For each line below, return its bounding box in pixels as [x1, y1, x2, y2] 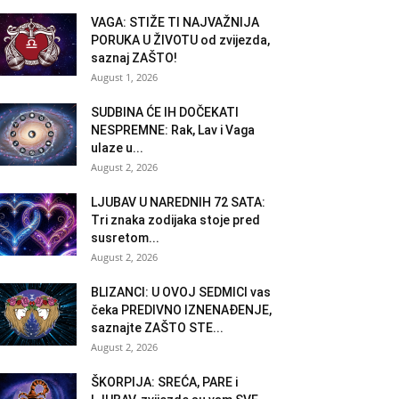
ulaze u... [91, 140, 143, 155]
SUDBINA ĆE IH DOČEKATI [91, 104, 239, 119]
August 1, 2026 [91, 69, 158, 84]
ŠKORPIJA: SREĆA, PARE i [91, 374, 238, 389]
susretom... [91, 230, 159, 245]
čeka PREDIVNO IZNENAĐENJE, [91, 302, 272, 317]
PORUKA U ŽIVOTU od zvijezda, [91, 32, 270, 47]
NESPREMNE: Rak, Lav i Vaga [91, 122, 255, 137]
